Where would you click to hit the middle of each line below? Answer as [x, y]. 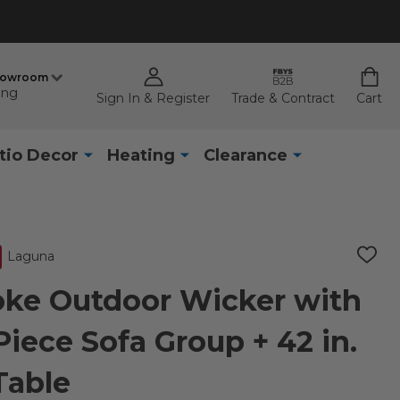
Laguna [30, 256]
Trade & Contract [283, 99]
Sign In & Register [153, 99]
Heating [141, 155]
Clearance [245, 155]
